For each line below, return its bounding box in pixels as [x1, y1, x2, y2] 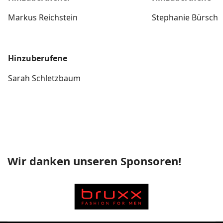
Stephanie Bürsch [152, 12, 218, 23]
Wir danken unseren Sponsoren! [7, 153, 181, 168]
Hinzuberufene [8, 53, 67, 64]
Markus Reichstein [8, 12, 78, 23]
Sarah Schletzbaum [8, 73, 81, 84]
